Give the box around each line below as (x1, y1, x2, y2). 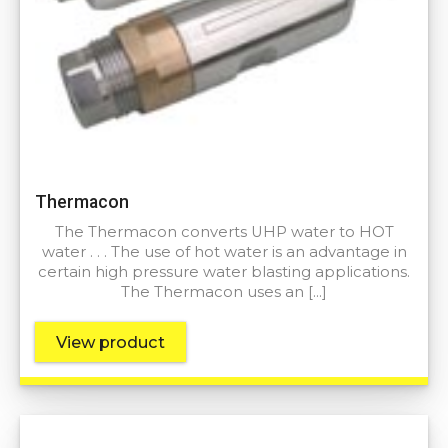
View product (56, 332, 165, 353)
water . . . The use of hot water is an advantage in (41, 243, 407, 262)
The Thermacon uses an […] (121, 283, 327, 302)
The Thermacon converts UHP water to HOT (54, 223, 394, 242)
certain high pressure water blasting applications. (38, 263, 410, 282)
